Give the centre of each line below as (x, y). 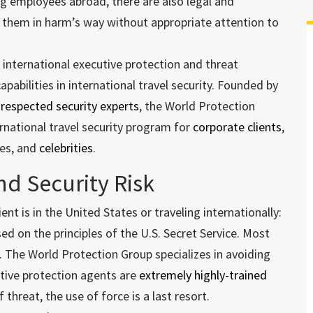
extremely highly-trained (203, 275)
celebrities (66, 148)
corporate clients (238, 127)
